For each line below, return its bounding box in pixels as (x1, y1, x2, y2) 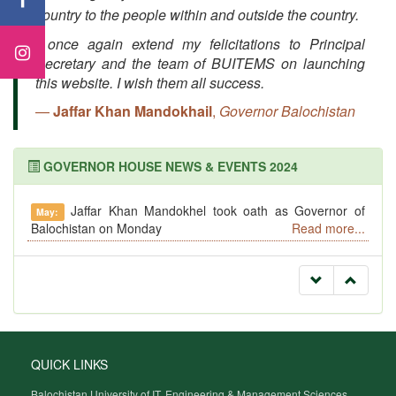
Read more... (292, 219, 365, 237)
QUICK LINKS (31, 355, 108, 373)
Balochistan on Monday (31, 219, 162, 237)
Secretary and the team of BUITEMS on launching (35, 53, 365, 73)
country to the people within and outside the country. (35, 4, 359, 25)
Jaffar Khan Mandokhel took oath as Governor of (64, 202, 365, 219)
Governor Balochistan (219, 101, 355, 121)
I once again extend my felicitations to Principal (35, 34, 365, 54)
